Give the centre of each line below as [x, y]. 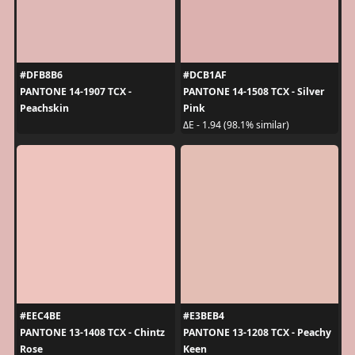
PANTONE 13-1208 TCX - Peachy [257, 332]
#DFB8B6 [41, 74]
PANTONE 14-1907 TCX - [75, 91]
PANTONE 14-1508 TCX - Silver [254, 91]
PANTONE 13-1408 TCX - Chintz [92, 332]
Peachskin [44, 108]
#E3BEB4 [204, 315]
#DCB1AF [205, 74]
